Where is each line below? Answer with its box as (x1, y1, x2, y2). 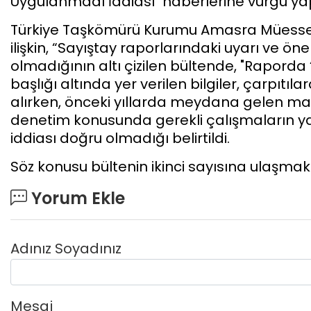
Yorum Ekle (27, 186, 125, 210)
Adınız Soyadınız (10, 238, 121, 258)
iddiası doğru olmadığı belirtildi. (10, 128, 230, 148)
